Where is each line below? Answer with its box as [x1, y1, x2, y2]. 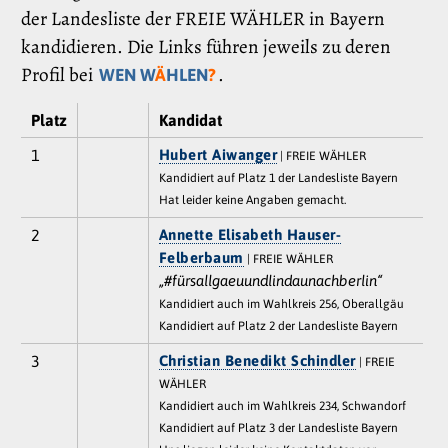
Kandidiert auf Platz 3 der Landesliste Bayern [158, 420, 398, 435]
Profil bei [21, 60, 97, 88]
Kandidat [158, 110, 222, 129]
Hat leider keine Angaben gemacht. [158, 192, 346, 207]
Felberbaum [158, 248, 244, 266]
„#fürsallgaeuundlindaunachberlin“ [158, 271, 382, 289]
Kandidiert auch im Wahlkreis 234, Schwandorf [158, 398, 406, 413]
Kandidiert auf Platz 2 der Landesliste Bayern [158, 318, 398, 333]
